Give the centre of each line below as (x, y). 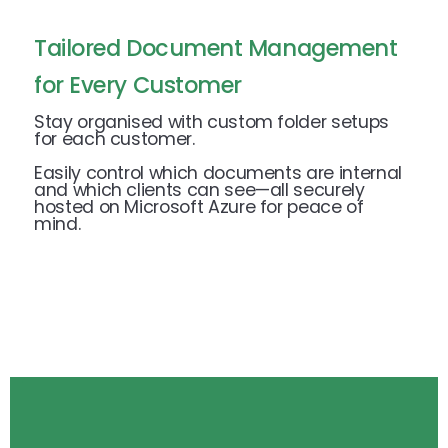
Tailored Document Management (216, 48)
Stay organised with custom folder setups (211, 122)
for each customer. (114, 139)
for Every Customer (138, 85)
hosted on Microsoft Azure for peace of (199, 207)
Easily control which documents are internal (218, 173)
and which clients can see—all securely (199, 190)
